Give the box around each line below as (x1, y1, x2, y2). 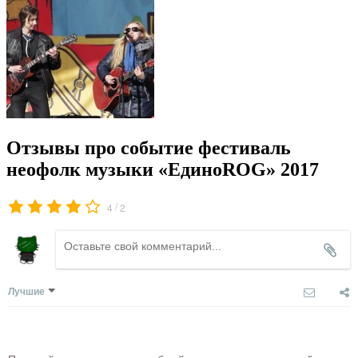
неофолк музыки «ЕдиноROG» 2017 (6, 159, 319, 181)
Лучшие (8, 284, 45, 299)
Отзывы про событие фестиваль (6, 137, 291, 159)
